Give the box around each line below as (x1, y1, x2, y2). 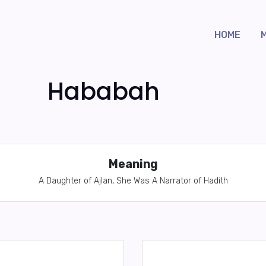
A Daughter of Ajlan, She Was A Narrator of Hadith (38, 176, 228, 186)
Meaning (108, 157, 158, 171)
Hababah (47, 75, 160, 108)
